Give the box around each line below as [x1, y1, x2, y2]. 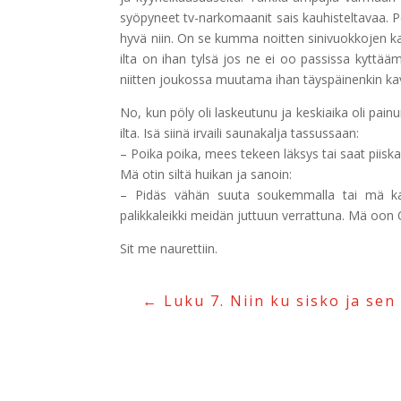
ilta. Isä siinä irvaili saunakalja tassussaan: [120, 124, 360, 142]
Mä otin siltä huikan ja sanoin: [120, 166, 293, 183]
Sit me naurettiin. [120, 240, 218, 258]
